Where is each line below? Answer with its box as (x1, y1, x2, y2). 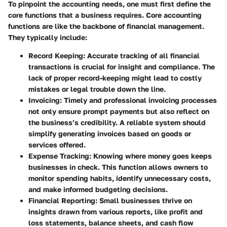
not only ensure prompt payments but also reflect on (28, 107, 209, 116)
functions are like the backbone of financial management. (8, 22, 204, 31)
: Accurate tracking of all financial (83, 51, 200, 60)
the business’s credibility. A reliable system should (28, 118, 206, 127)
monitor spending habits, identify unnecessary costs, (28, 174, 211, 183)
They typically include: (8, 33, 87, 42)
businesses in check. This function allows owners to (28, 163, 208, 172)
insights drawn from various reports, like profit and (28, 207, 203, 216)
